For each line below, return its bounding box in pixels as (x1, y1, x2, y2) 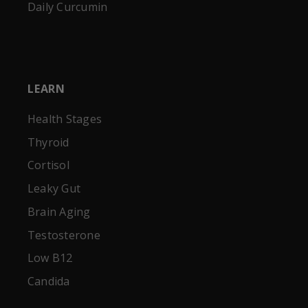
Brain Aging (27, 203, 91, 219)
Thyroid (27, 134, 69, 150)
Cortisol (27, 157, 69, 173)
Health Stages (27, 111, 102, 126)
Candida (27, 274, 70, 289)
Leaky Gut (27, 181, 81, 197)
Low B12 (27, 250, 73, 266)
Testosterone (27, 227, 100, 243)
